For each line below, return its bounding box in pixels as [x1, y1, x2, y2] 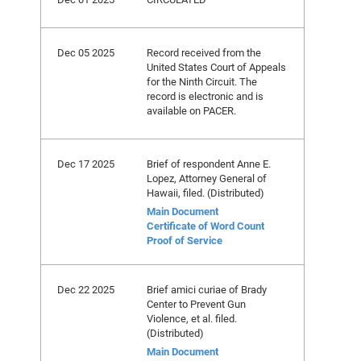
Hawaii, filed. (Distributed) [147, 185, 264, 200]
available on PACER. [147, 103, 236, 118]
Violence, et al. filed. [147, 311, 237, 326]
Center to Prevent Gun [147, 297, 246, 311]
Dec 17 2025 [57, 156, 114, 171]
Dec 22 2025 [57, 282, 114, 297]
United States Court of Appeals [147, 60, 286, 74]
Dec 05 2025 [57, 45, 114, 60]
